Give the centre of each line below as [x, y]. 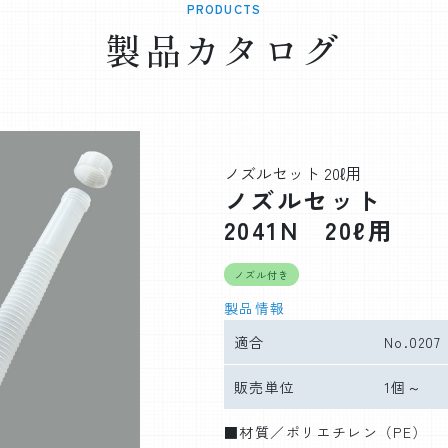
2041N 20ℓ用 [309, 229]
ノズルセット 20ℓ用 [292, 172]
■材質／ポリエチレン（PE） [333, 431]
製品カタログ [224, 48]
